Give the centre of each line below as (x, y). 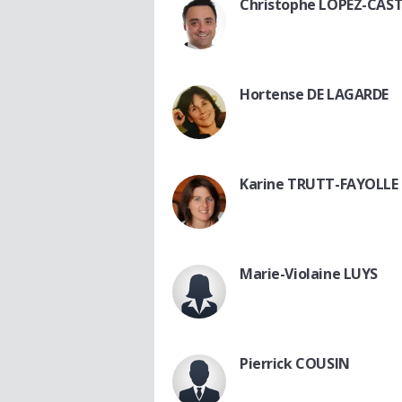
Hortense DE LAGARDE (315, 94)
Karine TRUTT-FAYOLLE (319, 184)
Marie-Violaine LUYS (309, 273)
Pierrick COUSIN (295, 363)
